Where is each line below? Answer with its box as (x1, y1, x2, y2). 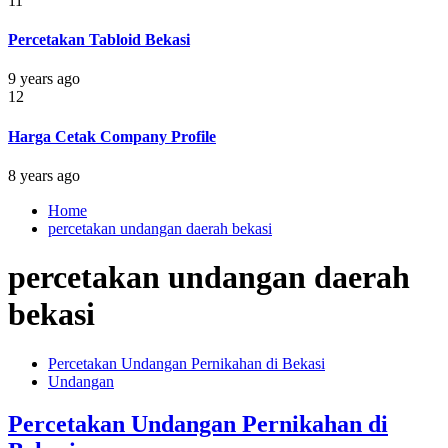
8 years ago (8, 166, 80, 184)
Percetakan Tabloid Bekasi (8, 31, 190, 49)
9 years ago (8, 70, 80, 88)
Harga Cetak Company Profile (8, 127, 216, 145)
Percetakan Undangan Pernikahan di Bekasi (48, 354, 325, 372)
